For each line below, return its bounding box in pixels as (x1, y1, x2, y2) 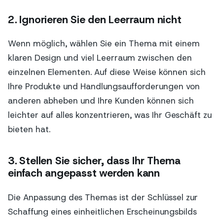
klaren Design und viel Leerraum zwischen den (8, 52, 192, 63)
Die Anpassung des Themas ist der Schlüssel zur (8, 191, 198, 203)
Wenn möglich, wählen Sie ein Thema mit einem (8, 37, 200, 49)
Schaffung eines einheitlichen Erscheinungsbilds (8, 206, 197, 217)
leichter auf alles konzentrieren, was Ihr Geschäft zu (8, 109, 212, 120)
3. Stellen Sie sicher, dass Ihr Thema (8, 154, 181, 168)
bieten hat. (8, 123, 50, 135)
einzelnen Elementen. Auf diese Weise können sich (8, 66, 206, 77)
